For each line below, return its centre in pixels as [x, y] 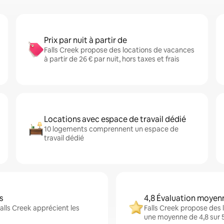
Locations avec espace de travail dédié [115, 119]
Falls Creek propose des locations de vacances [119, 50]
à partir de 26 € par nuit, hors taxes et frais [112, 59]
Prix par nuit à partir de [85, 40]
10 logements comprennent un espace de [111, 129]
